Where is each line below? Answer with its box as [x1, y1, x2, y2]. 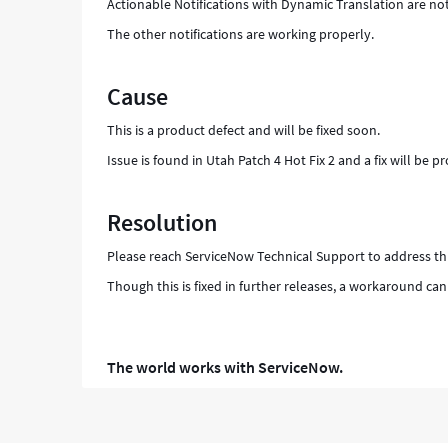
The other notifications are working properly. [107, 25, 375, 43]
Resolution [107, 207, 218, 238]
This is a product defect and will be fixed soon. [107, 121, 381, 139]
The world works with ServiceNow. [107, 357, 344, 377]
